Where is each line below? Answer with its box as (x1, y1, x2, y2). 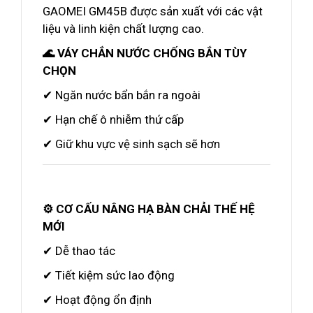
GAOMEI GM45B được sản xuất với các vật (43, 4, 263, 18)
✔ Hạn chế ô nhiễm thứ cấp (43, 112, 184, 126)
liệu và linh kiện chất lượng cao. (43, 22, 204, 36)
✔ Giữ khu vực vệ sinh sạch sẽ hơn (43, 137, 220, 151)
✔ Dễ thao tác (43, 244, 115, 258)
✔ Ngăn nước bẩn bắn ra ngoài (43, 88, 201, 102)
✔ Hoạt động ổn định (43, 293, 152, 307)
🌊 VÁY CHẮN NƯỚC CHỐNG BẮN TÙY (43, 46, 247, 60)
